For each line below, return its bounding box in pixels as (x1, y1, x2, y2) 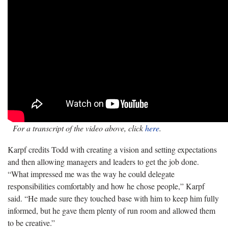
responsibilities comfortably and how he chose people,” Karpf (8, 180, 205, 191)
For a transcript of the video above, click (13, 122, 143, 133)
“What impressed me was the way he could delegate (8, 168, 175, 179)
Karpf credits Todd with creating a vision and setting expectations (8, 144, 217, 155)
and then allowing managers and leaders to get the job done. (8, 156, 199, 167)
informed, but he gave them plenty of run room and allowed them (8, 205, 215, 216)
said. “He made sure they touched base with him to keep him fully (8, 192, 219, 204)
